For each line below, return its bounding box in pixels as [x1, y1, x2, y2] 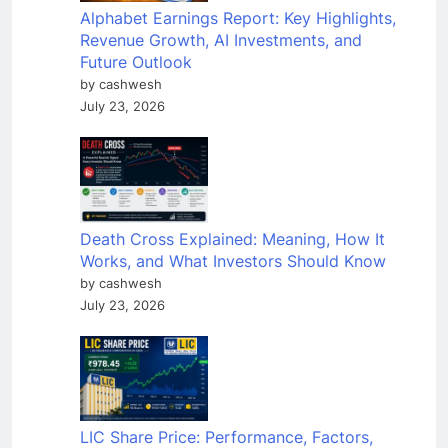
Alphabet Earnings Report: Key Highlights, [80, 8, 396, 29]
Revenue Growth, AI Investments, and [80, 30, 362, 51]
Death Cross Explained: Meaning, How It [80, 228, 385, 249]
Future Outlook [80, 52, 192, 73]
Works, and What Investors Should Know [80, 250, 386, 271]
